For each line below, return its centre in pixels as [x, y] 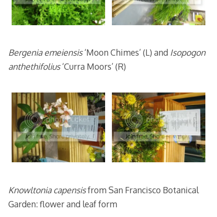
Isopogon [187, 53]
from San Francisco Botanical [142, 190]
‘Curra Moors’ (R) [94, 67]
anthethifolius [35, 67]
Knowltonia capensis [47, 190]
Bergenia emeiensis [45, 53]
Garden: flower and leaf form [62, 204]
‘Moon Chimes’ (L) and [126, 53]
